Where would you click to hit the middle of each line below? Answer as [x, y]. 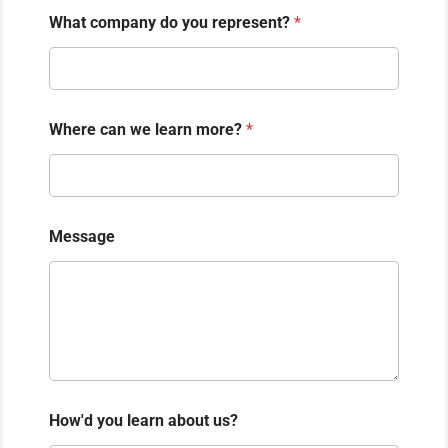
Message [82, 236]
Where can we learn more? [147, 129]
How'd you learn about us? [143, 421]
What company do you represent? [171, 22]
